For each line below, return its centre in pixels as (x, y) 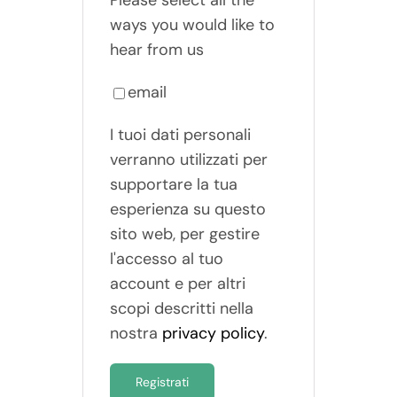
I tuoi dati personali (180, 135)
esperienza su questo (187, 210)
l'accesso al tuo (166, 259)
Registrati (162, 382)
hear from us (156, 50)
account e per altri (177, 284)
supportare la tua (173, 185)
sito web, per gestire (184, 234)
